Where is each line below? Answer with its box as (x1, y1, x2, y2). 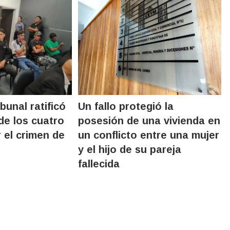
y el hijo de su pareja (78, 143, 182, 155)
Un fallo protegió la (78, 100, 174, 112)
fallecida (78, 158, 120, 169)
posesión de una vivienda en (78, 114, 221, 126)
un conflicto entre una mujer (78, 129, 220, 141)
